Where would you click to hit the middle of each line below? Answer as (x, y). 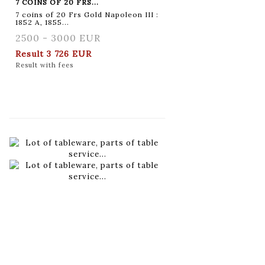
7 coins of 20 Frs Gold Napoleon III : (87, 14)
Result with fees (44, 65)
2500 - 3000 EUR (58, 38)
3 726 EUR (69, 54)
